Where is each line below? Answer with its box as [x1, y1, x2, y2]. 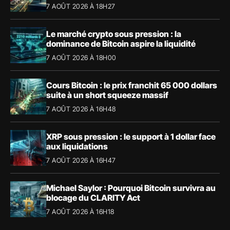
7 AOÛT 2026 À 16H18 [46, 207, 114, 216]
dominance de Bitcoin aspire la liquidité [46, 38, 196, 49]
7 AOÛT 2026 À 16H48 [46, 104, 116, 113]
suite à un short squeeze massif [46, 89, 168, 100]
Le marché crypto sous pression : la [46, 28, 181, 39]
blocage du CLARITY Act [46, 192, 140, 203]
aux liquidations [46, 141, 108, 151]
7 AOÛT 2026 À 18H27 [46, 2, 116, 10]
